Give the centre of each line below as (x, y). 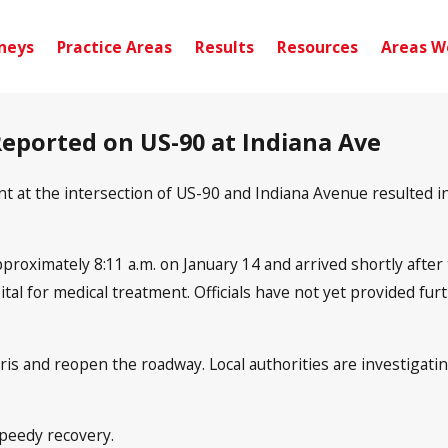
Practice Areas (114, 46)
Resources (317, 46)
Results (224, 46)
